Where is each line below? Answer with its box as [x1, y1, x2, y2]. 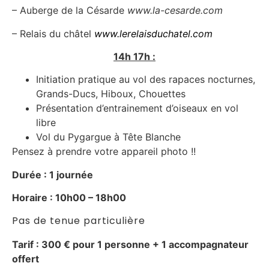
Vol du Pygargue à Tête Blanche [36, 131, 181, 144]
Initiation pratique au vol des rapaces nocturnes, [36, 73, 255, 86]
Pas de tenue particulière [12, 214, 145, 228]
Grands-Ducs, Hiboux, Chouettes [36, 88, 186, 100]
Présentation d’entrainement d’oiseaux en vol [36, 102, 238, 115]
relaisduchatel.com [127, 27, 213, 40]
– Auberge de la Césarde [12, 4, 127, 17]
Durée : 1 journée [12, 168, 93, 181]
